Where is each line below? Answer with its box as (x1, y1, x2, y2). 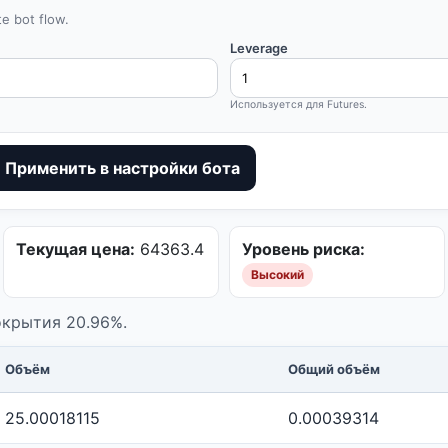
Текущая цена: (16, 239, 136, 259)
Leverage (230, 40, 288, 56)
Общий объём (288, 361, 380, 377)
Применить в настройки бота (5, 158, 240, 178)
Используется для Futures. (230, 98, 367, 111)
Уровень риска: (241, 239, 365, 259)
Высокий (250, 267, 304, 282)
